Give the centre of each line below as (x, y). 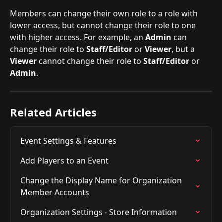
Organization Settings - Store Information (99, 212)
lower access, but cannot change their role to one (104, 26)
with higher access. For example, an (78, 37)
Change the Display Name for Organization (102, 181)
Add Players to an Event (64, 161)
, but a (184, 49)
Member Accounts (55, 193)
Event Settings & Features (68, 141)
